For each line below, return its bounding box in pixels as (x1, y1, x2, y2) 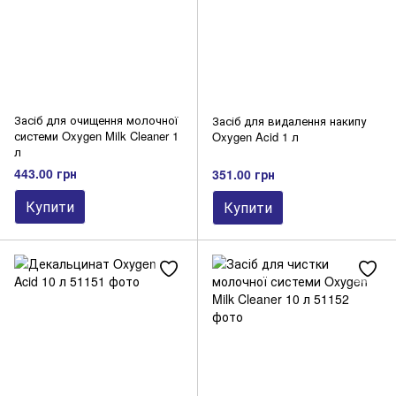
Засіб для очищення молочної (14, 110, 178, 128)
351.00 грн (212, 165, 275, 184)
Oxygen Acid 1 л (212, 127, 299, 145)
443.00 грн (14, 164, 77, 183)
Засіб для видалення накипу (212, 111, 366, 129)
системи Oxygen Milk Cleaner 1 (14, 126, 179, 144)
